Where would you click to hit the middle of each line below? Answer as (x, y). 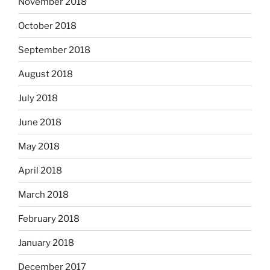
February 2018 (49, 218)
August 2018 (46, 74)
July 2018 (38, 98)
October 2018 (47, 26)
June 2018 (40, 122)
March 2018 (43, 194)
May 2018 (39, 146)
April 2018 (40, 170)
